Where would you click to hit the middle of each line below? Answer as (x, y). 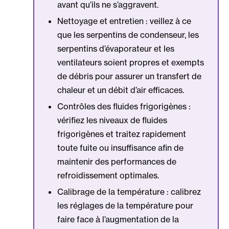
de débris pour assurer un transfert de (129, 76)
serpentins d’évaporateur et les (116, 49)
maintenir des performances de (117, 162)
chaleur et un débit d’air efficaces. (121, 90)
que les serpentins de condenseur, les (128, 35)
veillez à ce (169, 21)
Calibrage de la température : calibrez (129, 192)
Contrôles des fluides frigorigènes (122, 107)
